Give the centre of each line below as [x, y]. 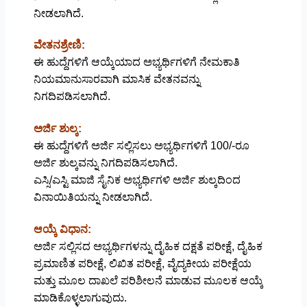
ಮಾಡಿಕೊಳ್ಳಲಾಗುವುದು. [80, 298]
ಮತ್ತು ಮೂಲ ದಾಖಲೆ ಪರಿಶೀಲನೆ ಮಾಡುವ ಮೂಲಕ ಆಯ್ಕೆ [148, 281]
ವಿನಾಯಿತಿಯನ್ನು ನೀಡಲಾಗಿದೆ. [93, 197]
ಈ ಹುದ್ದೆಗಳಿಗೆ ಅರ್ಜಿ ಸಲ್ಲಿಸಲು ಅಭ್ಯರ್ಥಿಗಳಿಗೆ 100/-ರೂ [141, 146]
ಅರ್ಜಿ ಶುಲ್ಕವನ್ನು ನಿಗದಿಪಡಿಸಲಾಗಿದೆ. [105, 163]
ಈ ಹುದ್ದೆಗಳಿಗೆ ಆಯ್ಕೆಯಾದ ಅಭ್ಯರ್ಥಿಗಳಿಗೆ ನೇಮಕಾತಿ [136, 62]
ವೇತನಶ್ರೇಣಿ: [59, 45]
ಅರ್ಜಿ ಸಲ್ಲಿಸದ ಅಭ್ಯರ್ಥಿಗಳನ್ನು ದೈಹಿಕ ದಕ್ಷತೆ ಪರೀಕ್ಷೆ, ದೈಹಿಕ [148, 247]
